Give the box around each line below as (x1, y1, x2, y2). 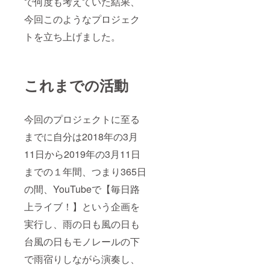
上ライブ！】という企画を (24, 199, 140, 213)
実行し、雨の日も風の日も (24, 216, 140, 231)
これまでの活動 (24, 74, 128, 95)
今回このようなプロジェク (24, 11, 140, 26)
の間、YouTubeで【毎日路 (24, 181, 140, 196)
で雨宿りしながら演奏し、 (24, 251, 140, 266)
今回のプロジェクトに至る (24, 111, 140, 126)
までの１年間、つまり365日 (24, 164, 146, 178)
